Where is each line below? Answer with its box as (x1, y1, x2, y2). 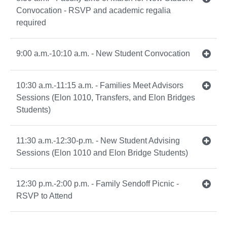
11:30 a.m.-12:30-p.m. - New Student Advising (16, 136, 180, 145)
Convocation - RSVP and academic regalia (16, 6, 171, 15)
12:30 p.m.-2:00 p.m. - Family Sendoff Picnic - (16, 179, 179, 188)
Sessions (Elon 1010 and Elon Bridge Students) (16, 148, 190, 157)
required (16, 18, 46, 27)
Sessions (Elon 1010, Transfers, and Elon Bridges (16, 93, 195, 102)
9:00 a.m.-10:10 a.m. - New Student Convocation (16, 49, 190, 58)
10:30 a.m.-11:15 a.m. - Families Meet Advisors (16, 81, 183, 90)
